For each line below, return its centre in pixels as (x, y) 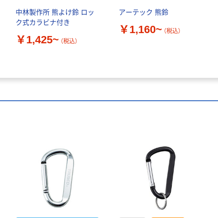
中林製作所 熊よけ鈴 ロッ (55, 12)
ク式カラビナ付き (43, 23)
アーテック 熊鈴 (144, 12)
